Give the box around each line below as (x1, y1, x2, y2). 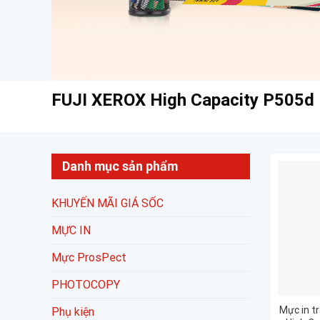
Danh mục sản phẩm (62, 159, 178, 174)
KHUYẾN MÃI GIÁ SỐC (51, 196, 164, 211)
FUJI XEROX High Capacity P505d (51, 90, 314, 111)
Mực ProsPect (51, 251, 126, 265)
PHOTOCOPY (51, 278, 120, 292)
